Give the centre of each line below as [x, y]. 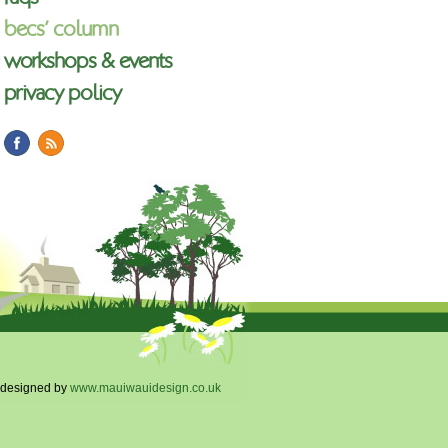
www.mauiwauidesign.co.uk [145, 388]
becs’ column [61, 29]
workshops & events [88, 61]
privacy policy [62, 93]
